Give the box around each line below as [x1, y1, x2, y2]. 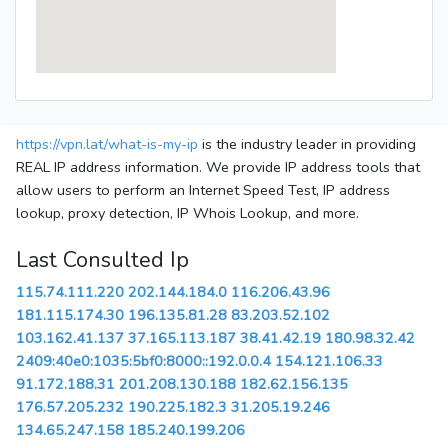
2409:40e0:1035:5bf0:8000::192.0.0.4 [16, 351, 271, 372]
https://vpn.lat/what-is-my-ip [16, 134, 198, 155]
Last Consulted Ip [16, 245, 189, 276]
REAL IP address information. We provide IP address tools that [16, 157, 420, 178]
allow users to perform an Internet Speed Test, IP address [16, 180, 390, 201]
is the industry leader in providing [198, 134, 416, 155]
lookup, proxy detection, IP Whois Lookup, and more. [16, 203, 359, 224]
